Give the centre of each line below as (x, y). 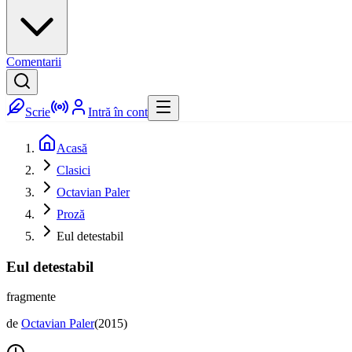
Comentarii (34, 62)
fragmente (31, 297)
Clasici (73, 170)
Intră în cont (118, 112)
